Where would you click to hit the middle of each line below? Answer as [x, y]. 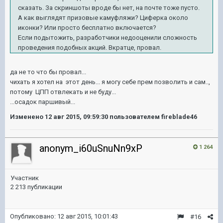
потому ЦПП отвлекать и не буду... [63, 92]
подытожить [54, 38]
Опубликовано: [34, 216]
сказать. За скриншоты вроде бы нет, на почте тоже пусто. [109, 8]
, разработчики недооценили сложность [135, 38]
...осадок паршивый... [43, 102]
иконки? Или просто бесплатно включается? [87, 28]
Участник [25, 178]
